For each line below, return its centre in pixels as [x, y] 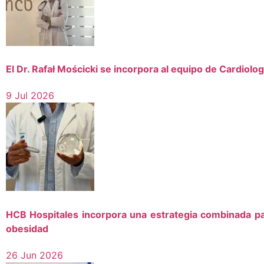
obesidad [27, 228]
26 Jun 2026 [34, 255]
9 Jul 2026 [30, 96]
